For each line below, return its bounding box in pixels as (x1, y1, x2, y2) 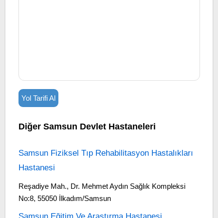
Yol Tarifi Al (21, 94, 55, 102)
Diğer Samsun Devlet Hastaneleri (18, 122, 156, 131)
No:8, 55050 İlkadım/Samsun (18, 194, 111, 202)
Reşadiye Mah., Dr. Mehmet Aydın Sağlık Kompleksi (18, 182, 185, 190)
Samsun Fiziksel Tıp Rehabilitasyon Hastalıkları (18, 148, 193, 158)
